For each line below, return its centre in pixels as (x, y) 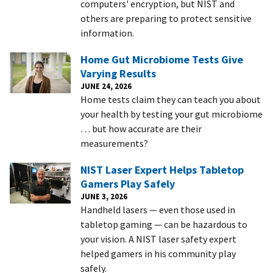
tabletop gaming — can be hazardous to (164, 225)
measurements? (114, 144)
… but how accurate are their (141, 129)
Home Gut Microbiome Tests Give (162, 60)
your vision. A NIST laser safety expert (158, 239)
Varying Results (118, 74)
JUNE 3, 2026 (104, 197)
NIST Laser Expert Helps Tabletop (162, 170)
